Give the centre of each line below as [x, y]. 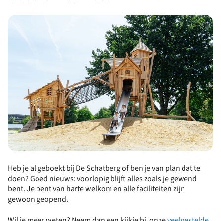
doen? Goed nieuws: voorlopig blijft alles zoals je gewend [102, 178]
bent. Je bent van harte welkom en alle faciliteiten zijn [96, 189]
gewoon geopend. [38, 199]
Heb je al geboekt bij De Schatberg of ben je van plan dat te [104, 168]
